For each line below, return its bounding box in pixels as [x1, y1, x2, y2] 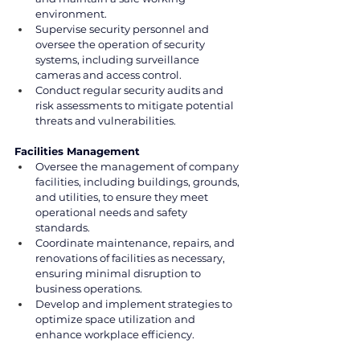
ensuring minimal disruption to [35, 266, 203, 280]
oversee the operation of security [35, 37, 207, 51]
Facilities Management [14, 144, 140, 157]
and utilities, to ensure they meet [35, 190, 211, 203]
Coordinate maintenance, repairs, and [35, 235, 237, 249]
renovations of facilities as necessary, [35, 251, 227, 264]
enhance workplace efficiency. [35, 327, 194, 341]
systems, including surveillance [35, 52, 202, 66]
